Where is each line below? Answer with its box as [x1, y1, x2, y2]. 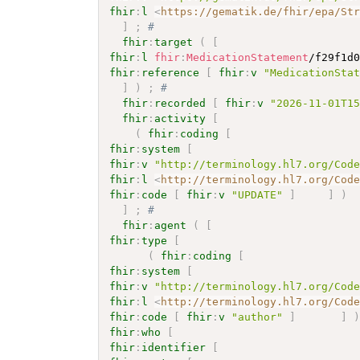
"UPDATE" [231, 188, 284, 201]
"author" [231, 310, 284, 323]
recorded [154, 96, 207, 109]
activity [154, 112, 207, 125]
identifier [141, 341, 207, 354]
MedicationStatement [186, 51, 309, 63]
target [154, 35, 194, 48]
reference [141, 66, 200, 79]
